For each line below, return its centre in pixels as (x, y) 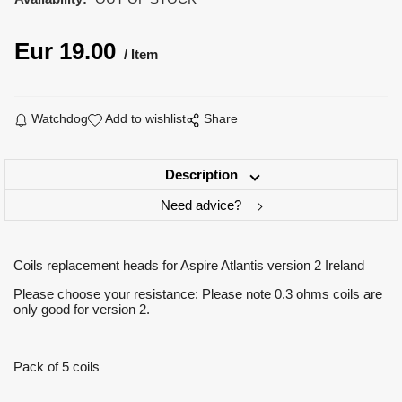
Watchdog (60, 118)
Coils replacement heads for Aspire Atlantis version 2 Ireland (189, 265)
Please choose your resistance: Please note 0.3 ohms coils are (198, 293)
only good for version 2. (82, 309)
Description (201, 174)
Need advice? (201, 205)
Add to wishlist (146, 118)
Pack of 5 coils (57, 366)
